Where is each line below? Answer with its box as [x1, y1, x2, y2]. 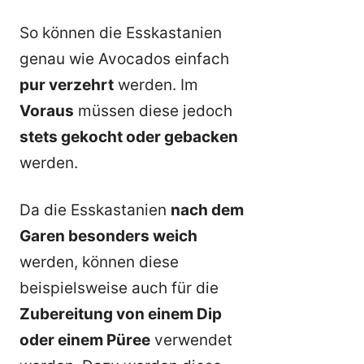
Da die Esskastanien [19, 201, 171, 220]
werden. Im [114, 75, 198, 94]
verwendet [150, 331, 232, 350]
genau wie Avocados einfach [19, 49, 229, 68]
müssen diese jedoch [74, 101, 232, 120]
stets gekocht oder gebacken [19, 127, 238, 146]
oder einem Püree [19, 331, 150, 350]
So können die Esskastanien [19, 23, 222, 42]
